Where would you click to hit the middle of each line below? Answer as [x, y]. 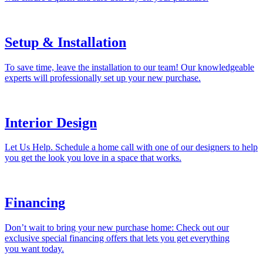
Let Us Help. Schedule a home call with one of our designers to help [131, 147]
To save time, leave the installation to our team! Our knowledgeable [129, 67]
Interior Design [51, 122]
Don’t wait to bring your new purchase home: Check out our [117, 228]
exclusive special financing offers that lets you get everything [117, 238]
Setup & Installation [65, 42]
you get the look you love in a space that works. [93, 158]
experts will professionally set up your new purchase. [103, 77]
